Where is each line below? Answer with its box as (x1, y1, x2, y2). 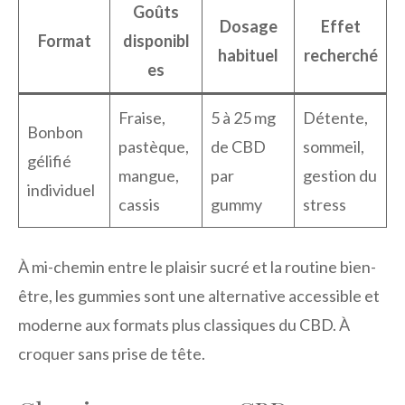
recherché (303, 45, 378, 65)
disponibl (122, 31, 190, 51)
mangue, (118, 165, 179, 185)
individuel (27, 180, 95, 200)
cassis (118, 194, 160, 214)
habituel (218, 45, 278, 65)
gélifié (27, 151, 71, 171)
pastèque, (118, 137, 189, 156)
